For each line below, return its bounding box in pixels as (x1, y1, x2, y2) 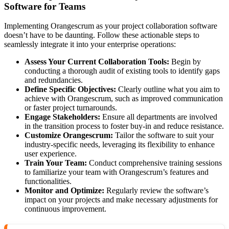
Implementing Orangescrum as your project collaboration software (4, 21, 217, 31)
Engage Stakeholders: (25, 112, 100, 122)
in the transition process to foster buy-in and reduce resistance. (25, 122, 224, 131)
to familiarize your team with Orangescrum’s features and (25, 168, 209, 177)
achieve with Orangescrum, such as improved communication (25, 94, 223, 103)
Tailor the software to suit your (113, 131, 214, 140)
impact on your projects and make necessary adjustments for (25, 195, 218, 204)
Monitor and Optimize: (25, 186, 104, 195)
